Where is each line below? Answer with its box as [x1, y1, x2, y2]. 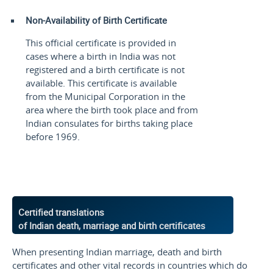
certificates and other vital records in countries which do [12, 258, 247, 271]
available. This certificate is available [26, 77, 177, 90]
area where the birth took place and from [26, 104, 199, 116]
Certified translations [18, 205, 107, 218]
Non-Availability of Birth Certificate [26, 14, 168, 27]
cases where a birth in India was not [26, 50, 176, 63]
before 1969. [26, 130, 80, 143]
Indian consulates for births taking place [26, 117, 193, 130]
